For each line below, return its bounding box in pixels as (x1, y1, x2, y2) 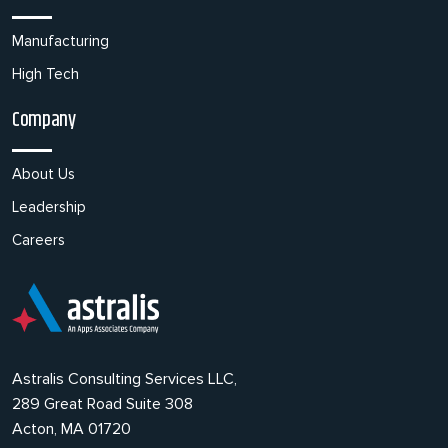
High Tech (12, 65, 79, 83)
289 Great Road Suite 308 (12, 394, 193, 414)
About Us (12, 165, 75, 183)
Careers (12, 231, 65, 249)
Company (12, 105, 76, 136)
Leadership (12, 198, 86, 216)
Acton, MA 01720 (12, 419, 131, 439)
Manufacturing (12, 32, 109, 50)
